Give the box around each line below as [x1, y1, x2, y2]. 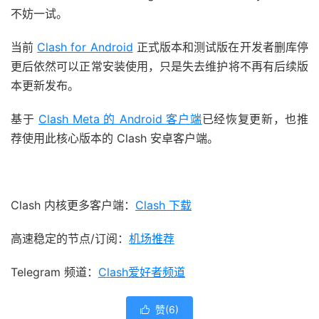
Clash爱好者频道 [98, 264, 185, 279]
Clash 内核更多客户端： [11, 197, 135, 212]
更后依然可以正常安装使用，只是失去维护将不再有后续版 [11, 58, 308, 73]
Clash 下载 [135, 197, 192, 212]
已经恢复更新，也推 [202, 111, 309, 126]
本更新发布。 [11, 78, 79, 93]
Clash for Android [37, 39, 133, 54]
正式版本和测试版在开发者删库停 [132, 39, 309, 54]
